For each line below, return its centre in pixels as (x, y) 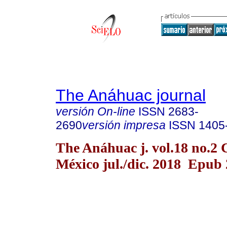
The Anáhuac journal (131, 95)
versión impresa (124, 125)
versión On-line (96, 111)
